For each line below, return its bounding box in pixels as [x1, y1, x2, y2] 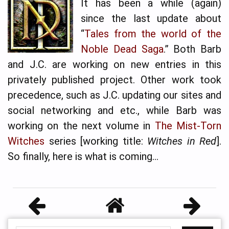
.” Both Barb [163, 42, 221, 55]
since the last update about [81, 12, 221, 25]
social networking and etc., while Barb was [8, 104, 221, 117]
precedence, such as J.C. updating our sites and [8, 88, 221, 101]
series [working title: [44, 134, 147, 147]
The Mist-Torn [154, 119, 222, 132]
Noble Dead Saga [81, 42, 164, 55]
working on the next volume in [8, 119, 155, 132]
